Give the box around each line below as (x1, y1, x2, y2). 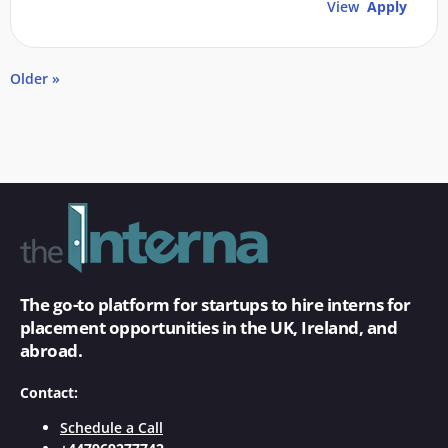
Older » (10, 69, 60, 88)
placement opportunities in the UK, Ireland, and (20, 316, 398, 339)
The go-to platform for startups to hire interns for (20, 293, 411, 316)
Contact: (20, 383, 78, 402)
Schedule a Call (60, 418, 163, 437)
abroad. (20, 339, 83, 362)
